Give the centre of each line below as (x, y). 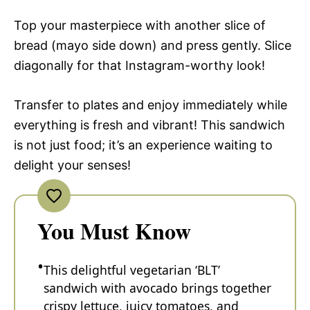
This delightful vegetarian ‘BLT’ (132, 270)
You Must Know (114, 230)
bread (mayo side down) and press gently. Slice (153, 45)
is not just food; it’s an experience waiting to (143, 145)
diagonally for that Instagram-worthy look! (139, 65)
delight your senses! (72, 165)
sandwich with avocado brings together (157, 288)
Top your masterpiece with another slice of (140, 25)
